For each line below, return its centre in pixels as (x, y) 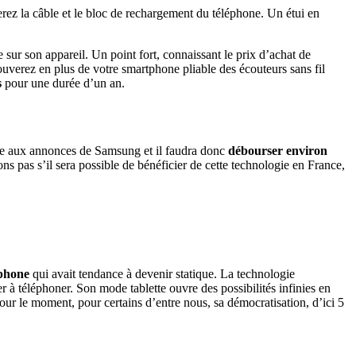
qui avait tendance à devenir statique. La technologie (162, 273)
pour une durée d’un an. (63, 83)
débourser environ (278, 150)
